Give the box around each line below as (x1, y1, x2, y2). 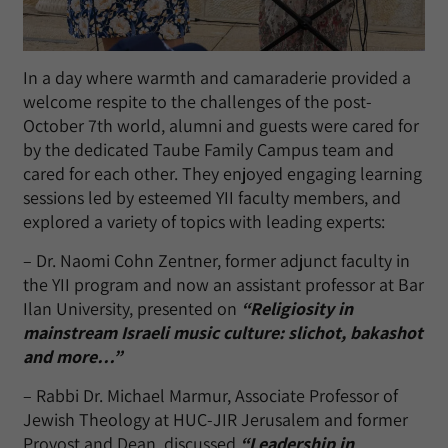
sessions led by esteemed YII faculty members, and (23, 185, 401, 209)
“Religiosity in (241, 296, 353, 320)
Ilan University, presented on (23, 296, 241, 320)
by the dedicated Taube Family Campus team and (23, 137, 394, 161)
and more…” (23, 344, 122, 368)
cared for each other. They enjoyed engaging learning (23, 161, 422, 185)
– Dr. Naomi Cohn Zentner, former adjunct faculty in (23, 248, 410, 272)
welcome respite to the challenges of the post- (23, 89, 372, 113)
